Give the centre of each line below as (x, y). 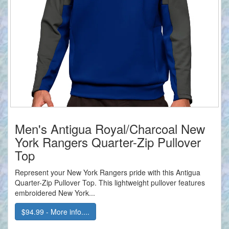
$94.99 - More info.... (55, 212)
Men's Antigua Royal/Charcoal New (110, 129)
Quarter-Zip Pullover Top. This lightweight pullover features (110, 183)
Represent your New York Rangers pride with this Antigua (108, 173)
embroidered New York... (55, 193)
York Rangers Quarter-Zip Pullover (108, 142)
